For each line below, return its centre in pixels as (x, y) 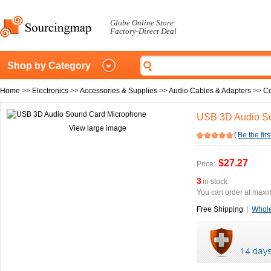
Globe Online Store (142, 23)
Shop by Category (49, 66)
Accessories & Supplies (119, 91)
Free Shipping (220, 209)
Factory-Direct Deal (143, 31)
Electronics (50, 91)
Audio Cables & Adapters (210, 91)
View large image (97, 128)
